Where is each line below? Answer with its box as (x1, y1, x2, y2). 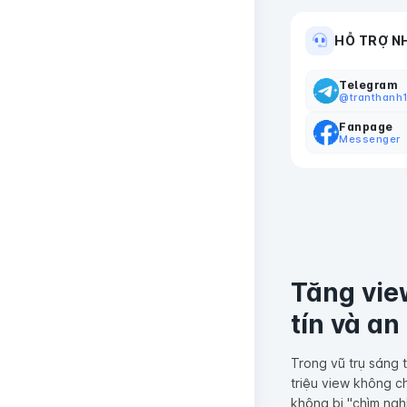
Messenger (339, 132, 401, 145)
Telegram (339, 77, 398, 92)
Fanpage (339, 119, 393, 134)
